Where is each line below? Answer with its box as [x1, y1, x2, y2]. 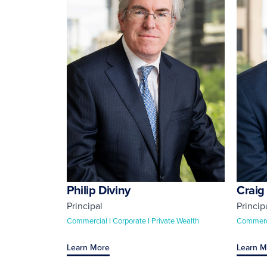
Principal [67, 198, 103, 212]
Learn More [67, 241, 110, 253]
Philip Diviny [67, 181, 131, 198]
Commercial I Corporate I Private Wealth [67, 215, 199, 226]
